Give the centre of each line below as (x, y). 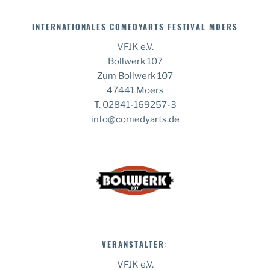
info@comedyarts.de (135, 120)
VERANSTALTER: (135, 244)
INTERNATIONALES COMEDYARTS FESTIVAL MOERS (135, 27)
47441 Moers (135, 91)
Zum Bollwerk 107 (135, 76)
